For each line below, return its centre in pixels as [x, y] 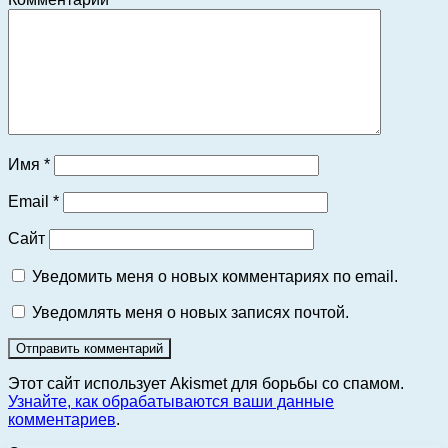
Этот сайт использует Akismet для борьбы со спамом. [206, 384]
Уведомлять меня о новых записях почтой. [190, 313]
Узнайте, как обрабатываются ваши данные [171, 402]
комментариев [62, 420]
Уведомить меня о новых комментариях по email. [215, 277]
